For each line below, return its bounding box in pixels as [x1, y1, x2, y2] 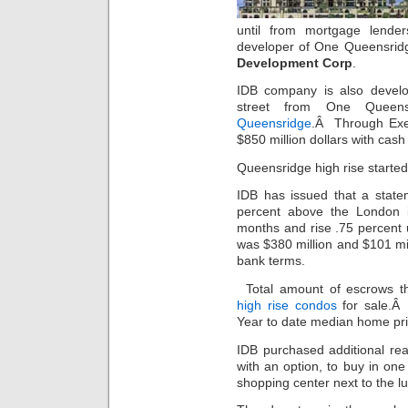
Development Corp [237, 55, 352, 70]
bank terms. [237, 253, 305, 269]
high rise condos [237, 297, 337, 312]
